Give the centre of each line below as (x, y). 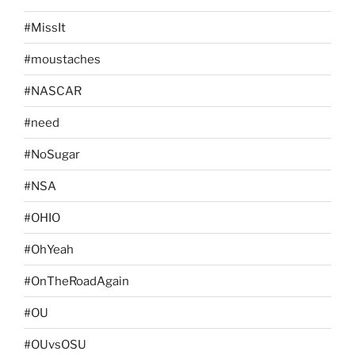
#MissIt (45, 27)
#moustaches (62, 59)
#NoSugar (52, 154)
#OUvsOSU (55, 344)
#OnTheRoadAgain (76, 281)
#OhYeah (49, 249)
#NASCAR (53, 91)
